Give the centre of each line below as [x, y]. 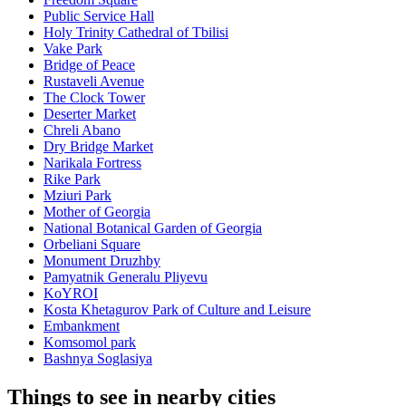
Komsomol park [90, 343]
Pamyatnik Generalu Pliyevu [126, 277]
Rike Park [72, 179]
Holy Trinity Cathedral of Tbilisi [136, 33]
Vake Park [73, 49]
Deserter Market [90, 114]
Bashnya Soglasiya [98, 359]
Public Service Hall [99, 16]
